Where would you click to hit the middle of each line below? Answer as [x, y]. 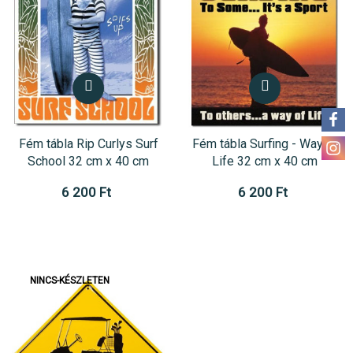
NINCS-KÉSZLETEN [70, 280]
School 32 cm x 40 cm [88, 161]
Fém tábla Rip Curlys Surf [88, 143]
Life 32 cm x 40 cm [265, 161]
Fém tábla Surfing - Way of [265, 143]
